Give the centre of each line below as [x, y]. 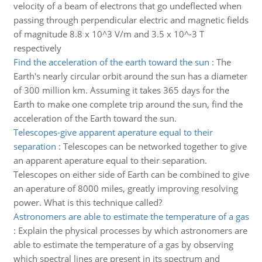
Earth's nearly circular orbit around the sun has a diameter [130, 76]
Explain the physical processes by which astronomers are [132, 230]
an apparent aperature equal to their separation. [110, 160]
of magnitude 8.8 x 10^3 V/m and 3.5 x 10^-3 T [108, 34]
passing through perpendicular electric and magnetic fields [131, 20]
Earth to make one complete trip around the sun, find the [128, 104]
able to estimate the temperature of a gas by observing [123, 244]
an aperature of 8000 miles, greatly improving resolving [125, 188]
